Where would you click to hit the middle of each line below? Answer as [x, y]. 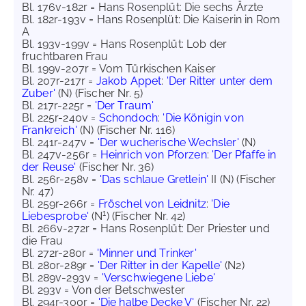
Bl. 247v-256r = [61, 155]
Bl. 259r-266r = [60, 204]
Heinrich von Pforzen [153, 155]
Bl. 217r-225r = [58, 106]
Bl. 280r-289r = [60, 265]
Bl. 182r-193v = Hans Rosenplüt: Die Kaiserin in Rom [151, 19]
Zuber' [39, 93]
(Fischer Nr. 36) [115, 167]
